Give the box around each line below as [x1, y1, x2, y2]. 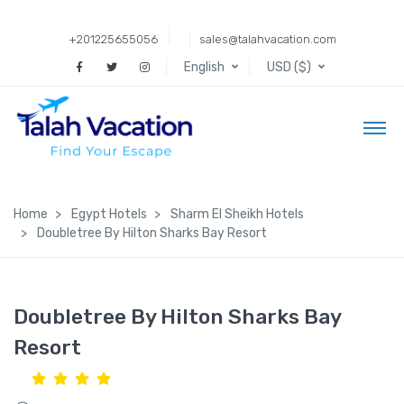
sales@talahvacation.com [198, 32, 336, 46]
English [184, 59, 225, 75]
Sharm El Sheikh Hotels [170, 206, 304, 222]
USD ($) [267, 59, 311, 75]
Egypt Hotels [71, 206, 147, 222]
